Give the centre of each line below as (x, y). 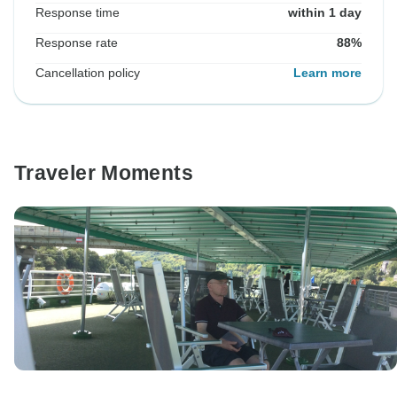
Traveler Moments (104, 173)
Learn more (327, 73)
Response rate (77, 43)
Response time (78, 13)
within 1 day (325, 13)
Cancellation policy (88, 73)
